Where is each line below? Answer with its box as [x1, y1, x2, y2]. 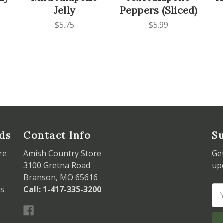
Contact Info [23, 129, 91, 142]
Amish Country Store [23, 148, 101, 159]
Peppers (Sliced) [119, 4, 198, 17]
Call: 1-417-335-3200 [23, 184, 101, 195]
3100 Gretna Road [23, 160, 90, 171]
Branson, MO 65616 [23, 172, 98, 183]
